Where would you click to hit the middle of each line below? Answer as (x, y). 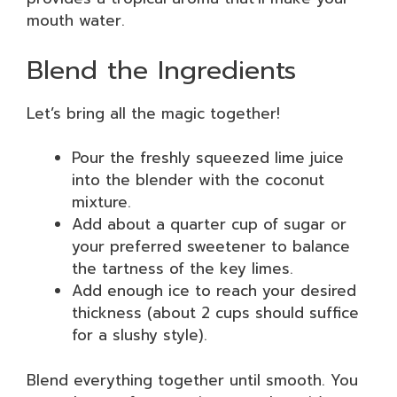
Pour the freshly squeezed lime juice (208, 158)
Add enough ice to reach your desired (214, 291)
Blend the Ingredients (161, 70)
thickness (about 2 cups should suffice (215, 313)
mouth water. (76, 20)
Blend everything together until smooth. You (192, 380)
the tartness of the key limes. (183, 269)
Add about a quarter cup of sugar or (209, 224)
